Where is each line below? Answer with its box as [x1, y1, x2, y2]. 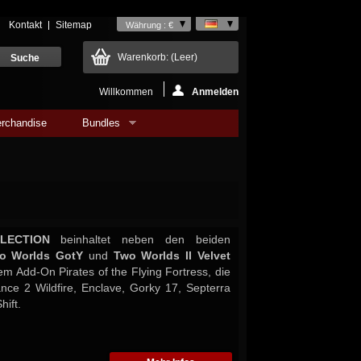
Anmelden [192, 86, 239, 98]
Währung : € [126, 20, 173, 30]
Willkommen [99, 86, 156, 98]
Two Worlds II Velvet [113, 249, 231, 262]
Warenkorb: [118, 52, 171, 63]
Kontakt [9, 19, 42, 31]
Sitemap [56, 19, 92, 31]
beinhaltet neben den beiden [49, 233, 231, 246]
